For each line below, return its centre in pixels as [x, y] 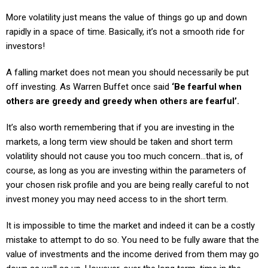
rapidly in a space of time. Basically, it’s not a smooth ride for [125, 31]
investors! [25, 46]
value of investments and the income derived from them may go [133, 254]
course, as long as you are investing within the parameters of [126, 170]
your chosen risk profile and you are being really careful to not [127, 185]
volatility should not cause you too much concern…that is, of [125, 156]
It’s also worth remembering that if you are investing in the [120, 127]
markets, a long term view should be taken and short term [119, 141]
